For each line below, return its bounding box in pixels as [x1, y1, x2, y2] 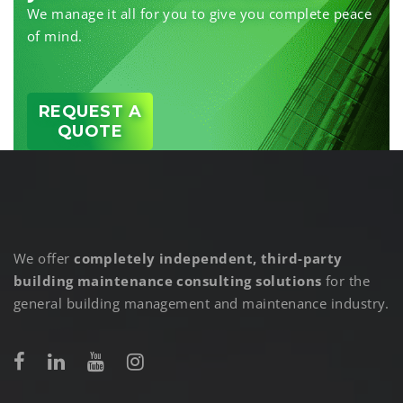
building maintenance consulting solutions [13, 272, 322, 290]
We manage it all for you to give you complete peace [27, 4, 372, 22]
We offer [13, 249, 75, 267]
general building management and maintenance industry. [13, 294, 390, 312]
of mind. [27, 27, 83, 45]
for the [321, 272, 371, 290]
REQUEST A [39, 102, 142, 121]
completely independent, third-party [74, 249, 343, 267]
